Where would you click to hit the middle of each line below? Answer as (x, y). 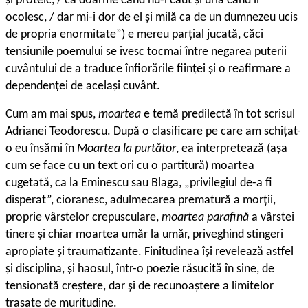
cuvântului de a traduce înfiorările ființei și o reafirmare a (148, 69)
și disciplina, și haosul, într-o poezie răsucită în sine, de (140, 269)
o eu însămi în (41, 149)
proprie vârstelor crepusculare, (84, 218)
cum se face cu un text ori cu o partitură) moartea (130, 166)
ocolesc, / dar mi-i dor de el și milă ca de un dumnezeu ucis (152, 18)
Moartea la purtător (126, 149)
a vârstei (272, 218)
